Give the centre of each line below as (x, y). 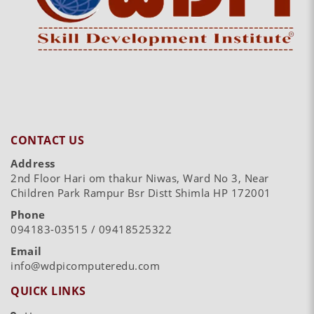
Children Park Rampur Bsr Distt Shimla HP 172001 (141, 193)
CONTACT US (47, 141)
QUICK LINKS (48, 291)
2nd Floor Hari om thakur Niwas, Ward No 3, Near (140, 178)
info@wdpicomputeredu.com (85, 266)
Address (33, 164)
